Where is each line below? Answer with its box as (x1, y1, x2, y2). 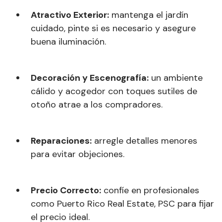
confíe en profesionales (101, 184, 199, 196)
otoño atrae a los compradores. (31, 98, 163, 111)
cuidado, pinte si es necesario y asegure (31, 22, 196, 34)
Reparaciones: (31, 134, 92, 147)
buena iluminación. (31, 35, 106, 48)
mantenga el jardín (109, 8, 188, 21)
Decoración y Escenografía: (31, 71, 149, 84)
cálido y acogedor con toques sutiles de (31, 85, 197, 97)
